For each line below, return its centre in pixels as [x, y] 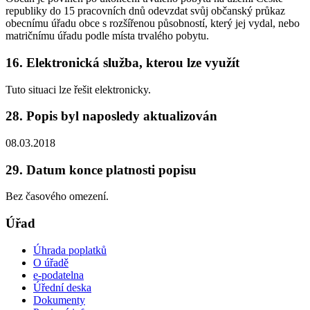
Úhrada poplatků [70, 250]
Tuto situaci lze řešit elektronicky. [78, 89]
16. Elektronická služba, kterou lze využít [122, 62]
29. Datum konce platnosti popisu [101, 170]
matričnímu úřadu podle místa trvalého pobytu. [107, 36]
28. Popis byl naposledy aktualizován [111, 116]
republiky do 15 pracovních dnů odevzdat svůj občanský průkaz [145, 11]
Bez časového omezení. [57, 197]
